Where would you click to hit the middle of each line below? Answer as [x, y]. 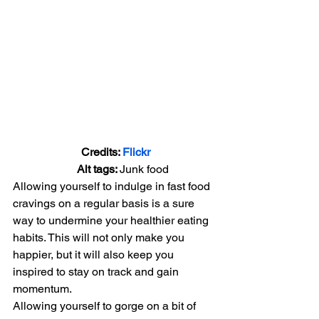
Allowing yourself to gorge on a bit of [106, 305]
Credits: [101, 152]
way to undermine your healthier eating [112, 220]
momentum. [42, 288]
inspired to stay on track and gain [97, 271]
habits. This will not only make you [100, 237]
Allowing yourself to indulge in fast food [113, 186]
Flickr [136, 152]
